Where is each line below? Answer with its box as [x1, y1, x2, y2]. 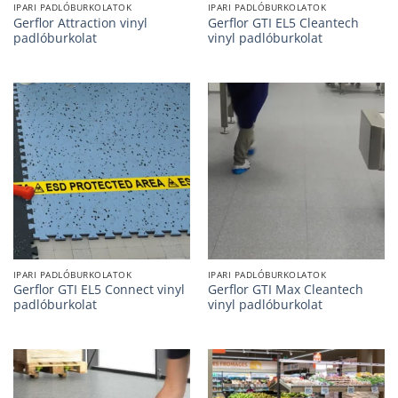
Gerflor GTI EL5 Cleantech [207, 13, 359, 31]
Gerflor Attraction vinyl [12, 13, 147, 31]
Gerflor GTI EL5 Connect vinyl [12, 281, 185, 298]
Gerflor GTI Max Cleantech [207, 281, 363, 298]
